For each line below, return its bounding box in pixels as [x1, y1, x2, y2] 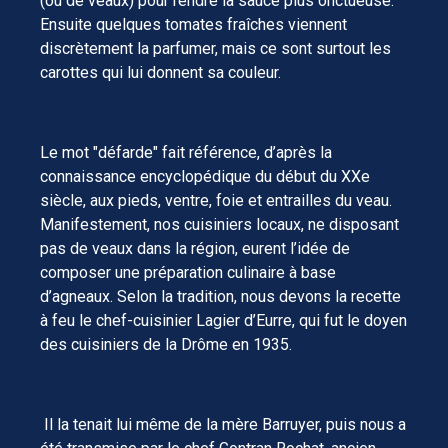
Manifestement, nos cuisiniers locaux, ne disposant [40, 214, 399, 234]
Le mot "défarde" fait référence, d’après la [40, 142, 332, 162]
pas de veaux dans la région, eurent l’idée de [40, 238, 350, 258]
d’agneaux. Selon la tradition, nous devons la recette [40, 286, 401, 306]
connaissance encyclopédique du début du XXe [40, 166, 370, 186]
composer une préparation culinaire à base [40, 262, 336, 282]
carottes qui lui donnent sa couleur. [40, 62, 285, 82]
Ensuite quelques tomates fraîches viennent [40, 14, 347, 34]
